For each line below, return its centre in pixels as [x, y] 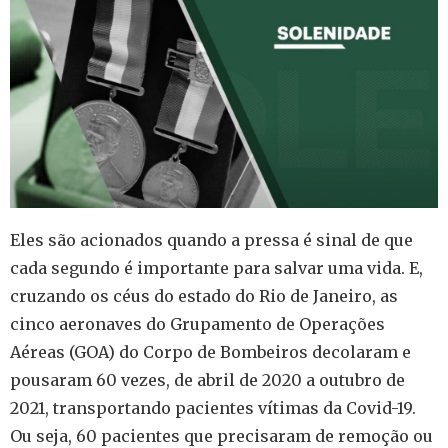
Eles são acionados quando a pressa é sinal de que [211, 239]
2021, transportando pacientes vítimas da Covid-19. [213, 407]
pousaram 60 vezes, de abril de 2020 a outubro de [207, 379]
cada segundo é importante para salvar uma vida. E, [216, 267]
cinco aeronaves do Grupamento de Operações [197, 323]
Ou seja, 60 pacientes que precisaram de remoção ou [221, 435]
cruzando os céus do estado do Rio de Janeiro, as [204, 295]
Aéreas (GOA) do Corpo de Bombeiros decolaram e [210, 351]
